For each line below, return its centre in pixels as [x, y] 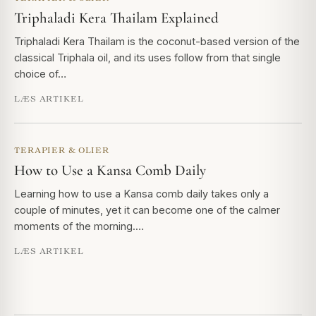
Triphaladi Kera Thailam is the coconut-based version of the [157, 42]
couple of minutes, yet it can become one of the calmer [147, 210]
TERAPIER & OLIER [62, 150]
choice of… [40, 74]
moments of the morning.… [79, 226]
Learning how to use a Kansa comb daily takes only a [141, 194]
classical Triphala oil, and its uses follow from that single [147, 58]
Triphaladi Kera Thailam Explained [116, 18]
